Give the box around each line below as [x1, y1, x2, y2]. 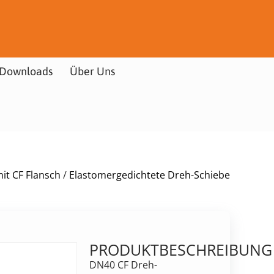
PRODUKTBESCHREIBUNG [89, 239, 272, 260]
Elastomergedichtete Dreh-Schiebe [69, 168, 230, 182]
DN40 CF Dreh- [89, 257, 157, 272]
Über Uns [69, 65, 115, 78]
